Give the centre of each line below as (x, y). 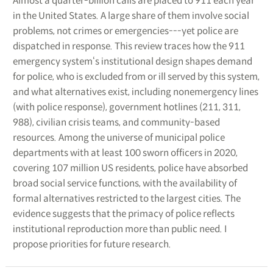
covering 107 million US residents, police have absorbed (130, 168)
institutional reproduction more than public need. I (119, 229)
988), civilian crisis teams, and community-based (116, 122)
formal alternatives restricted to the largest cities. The (126, 198)
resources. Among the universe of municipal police (119, 137)
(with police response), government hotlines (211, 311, (126, 107)
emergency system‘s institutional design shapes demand (132, 61)
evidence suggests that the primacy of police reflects (123, 213)
